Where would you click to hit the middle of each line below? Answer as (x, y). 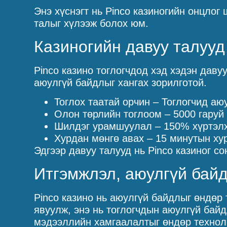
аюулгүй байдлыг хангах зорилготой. (121, 82)
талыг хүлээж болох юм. (91, 24)
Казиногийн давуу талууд (130, 46)
